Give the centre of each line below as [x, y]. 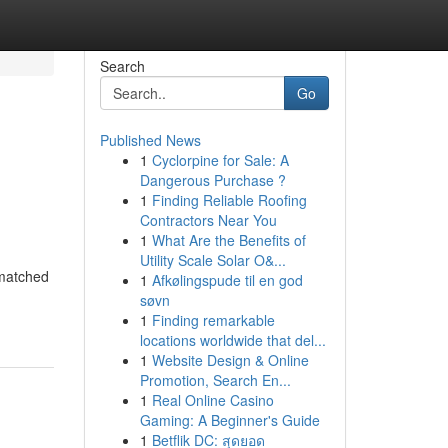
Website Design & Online [230, 360]
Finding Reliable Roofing [229, 200]
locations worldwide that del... [232, 340]
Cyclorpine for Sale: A [220, 160]
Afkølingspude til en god [227, 280]
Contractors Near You [208, 220]
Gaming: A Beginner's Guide [229, 420]
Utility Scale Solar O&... [212, 260]
